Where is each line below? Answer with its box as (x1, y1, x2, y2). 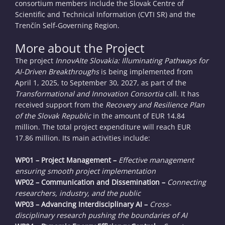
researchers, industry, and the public (15, 188, 141, 198)
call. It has (163, 89, 199, 98)
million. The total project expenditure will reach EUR (15, 122, 191, 132)
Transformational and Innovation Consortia (15, 89, 163, 98)
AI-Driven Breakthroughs (15, 67, 99, 76)
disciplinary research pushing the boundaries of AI (15, 210, 187, 220)
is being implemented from (99, 67, 193, 76)
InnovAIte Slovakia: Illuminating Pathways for (55, 56, 208, 65)
